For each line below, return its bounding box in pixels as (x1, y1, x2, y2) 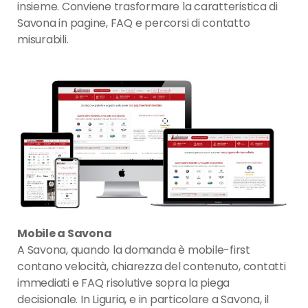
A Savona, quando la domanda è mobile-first (17, 241, 250, 258)
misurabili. (17, 32, 69, 48)
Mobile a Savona (17, 225, 112, 241)
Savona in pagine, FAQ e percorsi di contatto (17, 15, 250, 32)
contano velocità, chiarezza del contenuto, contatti (17, 258, 286, 274)
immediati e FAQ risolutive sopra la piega (17, 274, 230, 291)
